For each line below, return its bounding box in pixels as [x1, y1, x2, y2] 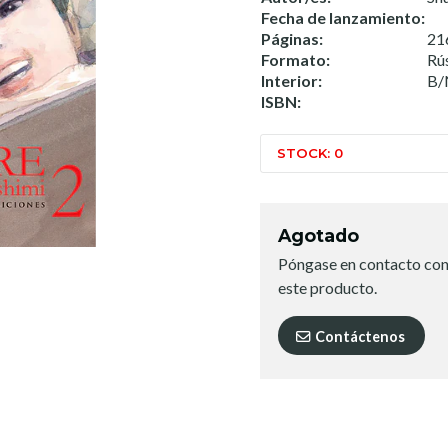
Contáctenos [312, 327, 405, 345]
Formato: [261, 50, 330, 69]
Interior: [261, 71, 322, 90]
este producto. [278, 277, 377, 297]
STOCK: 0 [277, 144, 343, 161]
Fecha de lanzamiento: [261, 8, 425, 27]
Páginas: [261, 29, 323, 48]
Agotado [278, 224, 359, 246]
